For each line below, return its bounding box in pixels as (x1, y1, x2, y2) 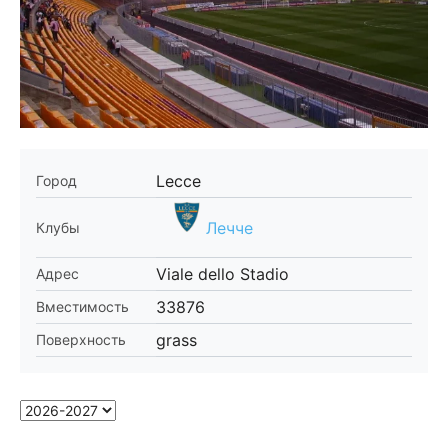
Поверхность (36, 331, 126, 348)
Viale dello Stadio (156, 264, 289, 284)
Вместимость (36, 298, 129, 315)
